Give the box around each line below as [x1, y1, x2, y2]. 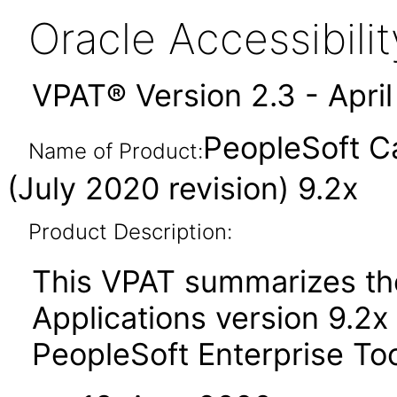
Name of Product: [27, 138, 203, 164]
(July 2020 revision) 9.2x [7, 170, 358, 206]
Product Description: [27, 219, 232, 245]
